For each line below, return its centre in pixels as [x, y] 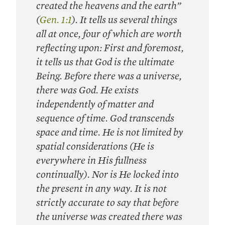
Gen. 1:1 [56, 20]
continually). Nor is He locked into [107, 174]
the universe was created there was [109, 216]
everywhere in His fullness [91, 160]
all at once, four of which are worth [109, 34]
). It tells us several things [125, 20]
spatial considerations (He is [95, 146]
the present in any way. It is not [101, 188]
